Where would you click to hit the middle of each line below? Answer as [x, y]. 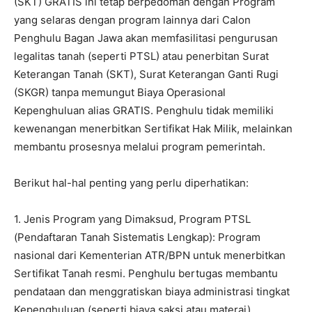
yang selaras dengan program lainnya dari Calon [132, 20]
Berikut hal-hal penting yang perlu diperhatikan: [131, 183]
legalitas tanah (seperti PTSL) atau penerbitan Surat [141, 56]
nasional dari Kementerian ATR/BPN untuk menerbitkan [150, 256]
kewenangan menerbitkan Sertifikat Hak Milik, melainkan [153, 129]
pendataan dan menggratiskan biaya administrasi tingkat [152, 292]
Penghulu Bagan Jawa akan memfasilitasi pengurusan [146, 38]
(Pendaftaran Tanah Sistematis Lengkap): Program [137, 237]
